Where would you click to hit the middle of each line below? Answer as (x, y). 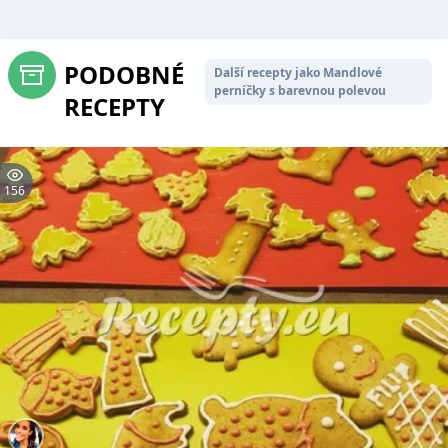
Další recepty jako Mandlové (298, 72)
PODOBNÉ (124, 74)
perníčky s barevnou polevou (300, 90)
